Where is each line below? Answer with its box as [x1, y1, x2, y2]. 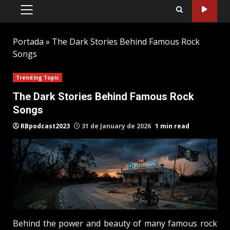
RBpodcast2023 [21, 121, 70, 130]
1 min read [155, 121, 189, 130]
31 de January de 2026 [80, 121, 152, 130]
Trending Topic [16, 73, 60, 81]
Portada [13, 35, 44, 47]
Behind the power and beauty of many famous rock [13, 217, 217, 229]
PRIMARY [26, 9, 60, 20]
